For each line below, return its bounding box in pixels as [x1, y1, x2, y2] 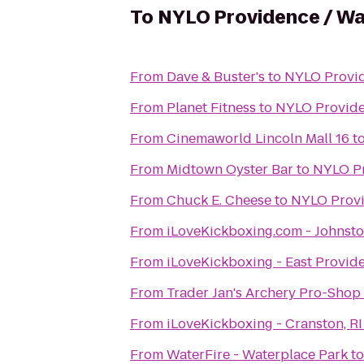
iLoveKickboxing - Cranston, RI [167, 314, 362, 333]
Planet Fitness [167, 98, 256, 117]
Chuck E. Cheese [167, 191, 271, 210]
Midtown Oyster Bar [167, 160, 293, 179]
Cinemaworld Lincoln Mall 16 [167, 129, 349, 148]
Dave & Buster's [167, 67, 265, 86]
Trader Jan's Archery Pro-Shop [167, 284, 361, 302]
